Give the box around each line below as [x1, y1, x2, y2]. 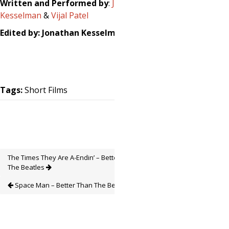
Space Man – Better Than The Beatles [13, 180, 131, 190]
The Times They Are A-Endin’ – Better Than [8, 153, 138, 162]
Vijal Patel [51, 10, 88, 21]
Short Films [25, 84, 67, 96]
